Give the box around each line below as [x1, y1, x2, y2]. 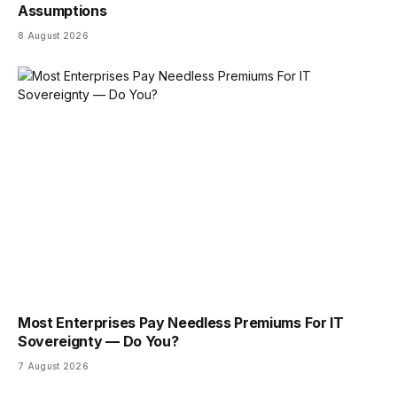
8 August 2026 [18, 29, 89, 41]
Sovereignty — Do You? [18, 332, 179, 351]
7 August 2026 [18, 361, 89, 372]
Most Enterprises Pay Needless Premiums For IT [18, 314, 344, 332]
